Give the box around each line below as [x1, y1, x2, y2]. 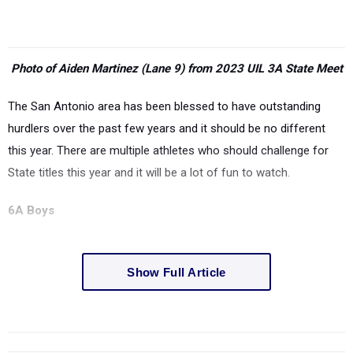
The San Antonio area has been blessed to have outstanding [8, 99, 321, 113]
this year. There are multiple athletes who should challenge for [8, 143, 329, 158]
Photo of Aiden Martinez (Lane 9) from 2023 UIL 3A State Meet [10, 61, 343, 76]
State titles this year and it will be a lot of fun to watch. [8, 165, 290, 180]
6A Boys [8, 203, 54, 217]
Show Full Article [127, 265, 226, 279]
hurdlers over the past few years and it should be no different [8, 121, 325, 136]
